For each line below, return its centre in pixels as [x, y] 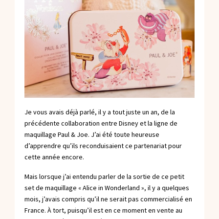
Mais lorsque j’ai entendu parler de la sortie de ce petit [104, 176]
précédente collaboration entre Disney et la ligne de [101, 123]
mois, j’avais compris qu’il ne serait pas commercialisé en [108, 199]
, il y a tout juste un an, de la [135, 112]
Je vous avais [45, 112]
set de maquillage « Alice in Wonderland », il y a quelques [107, 188]
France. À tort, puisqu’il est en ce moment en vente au [103, 210]
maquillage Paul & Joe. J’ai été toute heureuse [92, 134]
